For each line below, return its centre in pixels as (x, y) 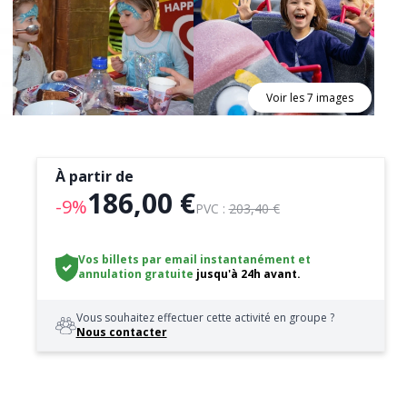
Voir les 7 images (310, 98)
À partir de (94, 176)
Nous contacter (121, 332)
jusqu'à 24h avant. (249, 274)
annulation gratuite (136, 274)
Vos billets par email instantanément (187, 259)
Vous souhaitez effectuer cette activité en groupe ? (205, 318)
